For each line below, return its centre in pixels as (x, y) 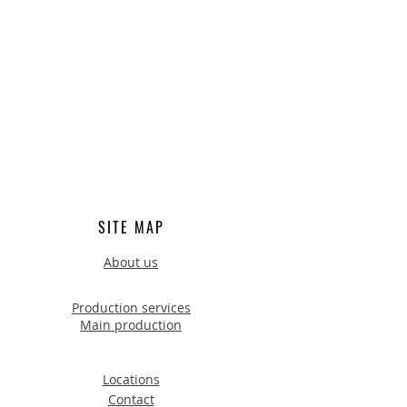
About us (131, 262)
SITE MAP (131, 227)
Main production (131, 325)
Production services (131, 308)
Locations (131, 379)
